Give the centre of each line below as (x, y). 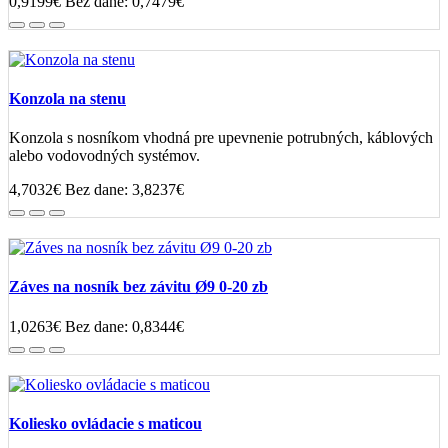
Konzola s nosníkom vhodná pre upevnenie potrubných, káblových (221, 138)
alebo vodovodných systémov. (104, 156)
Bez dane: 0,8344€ (124, 326)
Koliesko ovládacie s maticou (105, 423)
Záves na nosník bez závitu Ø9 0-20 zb (138, 287)
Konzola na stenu (67, 98)
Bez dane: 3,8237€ (124, 190)
